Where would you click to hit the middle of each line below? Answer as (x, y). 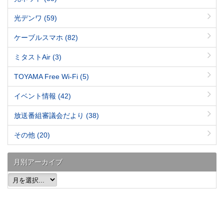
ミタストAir (33, 57)
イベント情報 (36, 96)
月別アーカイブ (38, 162)
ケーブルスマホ (39, 37)
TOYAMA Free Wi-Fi (47, 76)
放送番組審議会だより (50, 115)
